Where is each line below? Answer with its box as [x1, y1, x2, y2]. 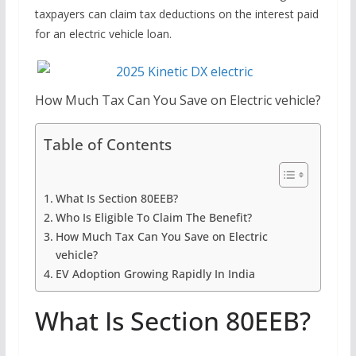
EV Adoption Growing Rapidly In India [55, 265, 255, 281]
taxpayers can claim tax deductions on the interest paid [34, 6, 319, 21]
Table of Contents [43, 133, 172, 155]
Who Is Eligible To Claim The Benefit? [55, 209, 252, 225]
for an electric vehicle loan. [34, 25, 172, 41]
